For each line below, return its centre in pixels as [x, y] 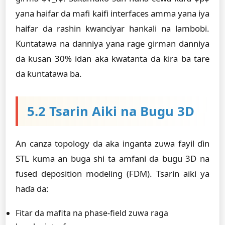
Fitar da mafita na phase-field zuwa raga [92, 213]
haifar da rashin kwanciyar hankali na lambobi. [113, 28]
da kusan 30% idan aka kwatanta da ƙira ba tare [113, 59]
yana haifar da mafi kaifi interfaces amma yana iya [113, 13]
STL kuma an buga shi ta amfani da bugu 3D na [113, 158]
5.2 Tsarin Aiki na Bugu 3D [111, 111]
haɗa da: [32, 189]
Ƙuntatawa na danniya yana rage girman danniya [113, 43]
